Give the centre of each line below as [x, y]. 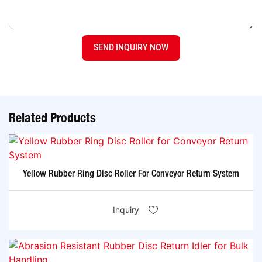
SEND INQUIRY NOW [131, 47]
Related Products [52, 117]
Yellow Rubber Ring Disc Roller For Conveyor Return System [131, 175]
